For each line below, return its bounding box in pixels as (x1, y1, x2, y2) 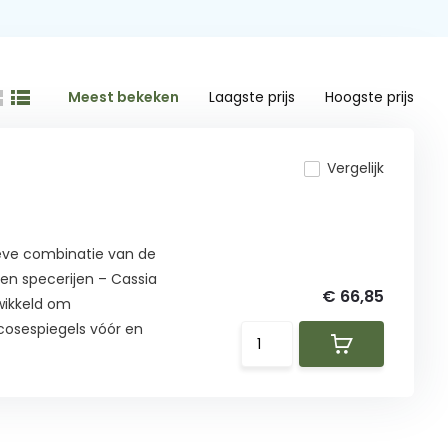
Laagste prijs (209, 87, 296, 108)
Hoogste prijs (325, 87, 415, 108)
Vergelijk (327, 158, 385, 179)
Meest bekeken (68, 87, 180, 108)
